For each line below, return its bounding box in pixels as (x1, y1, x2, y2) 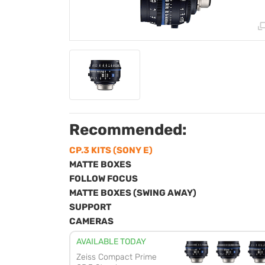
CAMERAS (69, 216, 114, 227)
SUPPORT (69, 202, 111, 212)
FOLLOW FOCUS (69, 173, 138, 184)
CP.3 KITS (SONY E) (69, 145, 153, 156)
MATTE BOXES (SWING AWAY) (69, 188, 196, 198)
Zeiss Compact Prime (76, 252, 157, 262)
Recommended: (69, 121, 187, 139)
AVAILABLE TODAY (76, 237, 146, 247)
